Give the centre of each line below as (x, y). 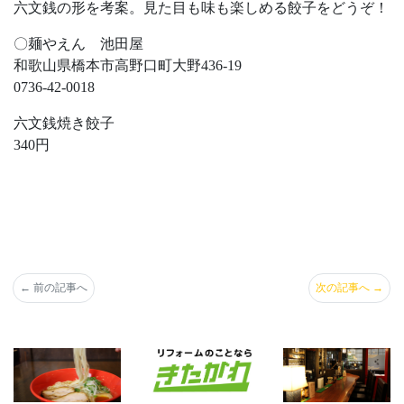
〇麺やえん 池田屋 (78, 43)
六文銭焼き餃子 (64, 123)
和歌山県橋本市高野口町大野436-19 (128, 65)
